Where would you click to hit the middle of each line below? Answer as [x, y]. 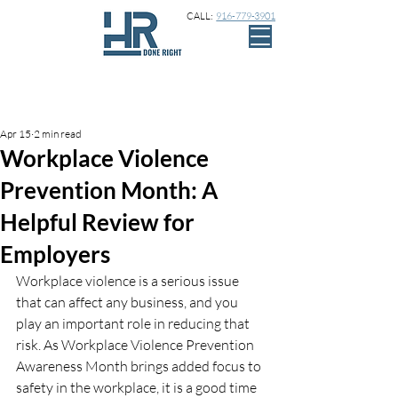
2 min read [58, 134]
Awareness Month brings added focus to [140, 366]
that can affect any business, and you [128, 302]
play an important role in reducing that [134, 323]
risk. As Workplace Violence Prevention [136, 345]
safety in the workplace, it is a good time [138, 387]
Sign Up [259, 103]
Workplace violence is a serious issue [129, 281]
